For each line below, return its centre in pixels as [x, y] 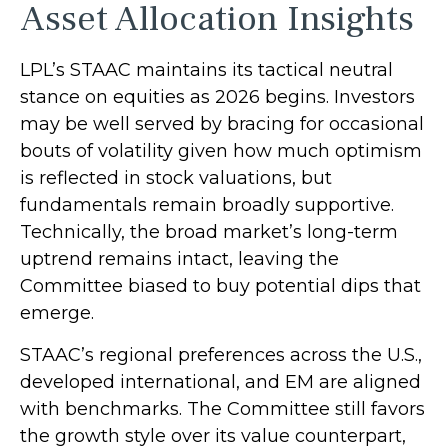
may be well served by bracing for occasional [222, 123]
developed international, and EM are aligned [220, 381]
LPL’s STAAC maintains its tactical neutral [206, 69]
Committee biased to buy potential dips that [220, 285]
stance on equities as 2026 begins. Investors [217, 96]
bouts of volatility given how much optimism [221, 150]
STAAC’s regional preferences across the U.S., [221, 354]
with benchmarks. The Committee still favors [222, 408]
